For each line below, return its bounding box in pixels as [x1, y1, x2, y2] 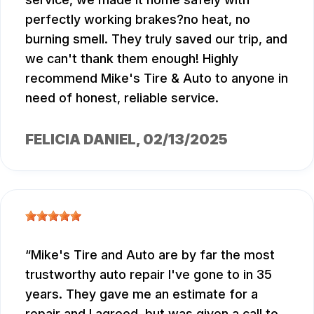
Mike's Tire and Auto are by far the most [31, 247, 275, 262]
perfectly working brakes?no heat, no [25, 11, 250, 27]
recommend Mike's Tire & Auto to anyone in [25, 70, 288, 86]
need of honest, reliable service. [25, 90, 219, 105]
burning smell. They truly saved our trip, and [25, 31, 287, 46]
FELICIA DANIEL [25, 130, 136, 148]
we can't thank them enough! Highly [25, 50, 238, 66]
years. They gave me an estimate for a [25, 286, 258, 301]
